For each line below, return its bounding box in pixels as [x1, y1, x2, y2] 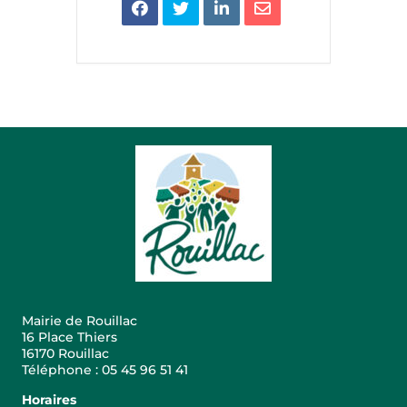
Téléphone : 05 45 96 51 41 [22, 362, 188, 379]
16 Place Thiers [22, 329, 117, 346]
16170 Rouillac [22, 345, 109, 362]
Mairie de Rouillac [22, 313, 137, 330]
